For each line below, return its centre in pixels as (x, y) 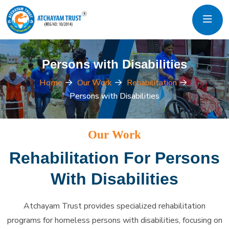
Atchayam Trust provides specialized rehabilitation (114, 206)
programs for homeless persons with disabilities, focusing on (114, 220)
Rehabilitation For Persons (114, 158)
